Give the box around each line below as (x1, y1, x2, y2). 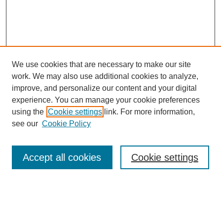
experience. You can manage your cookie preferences (12, 96, 200, 104)
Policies (13, 182, 35, 189)
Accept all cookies (23, 152, 102, 163)
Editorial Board (13, 171, 53, 178)
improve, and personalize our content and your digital (12, 84, 197, 92)
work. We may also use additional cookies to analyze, (12, 72, 198, 80)
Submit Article (13, 212, 50, 219)
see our (12, 119, 38, 128)
